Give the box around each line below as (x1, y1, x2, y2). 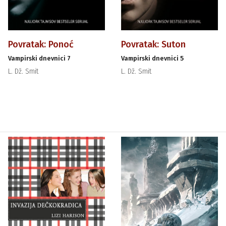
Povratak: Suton (121, 38, 186, 50)
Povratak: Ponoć (8, 38, 74, 50)
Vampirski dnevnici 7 (8, 54, 71, 62)
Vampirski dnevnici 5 (121, 54, 184, 62)
